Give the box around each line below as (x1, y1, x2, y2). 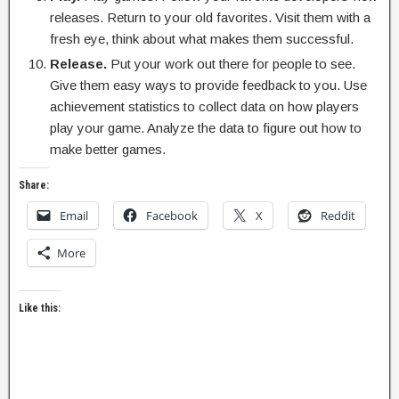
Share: (19, 179, 49, 191)
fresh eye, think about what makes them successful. (50, 31, 354, 46)
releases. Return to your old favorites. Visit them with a (50, 10, 370, 25)
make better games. (50, 142, 166, 157)
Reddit (321, 208, 355, 224)
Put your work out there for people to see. (107, 56, 355, 71)
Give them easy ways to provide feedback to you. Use (50, 77, 367, 93)
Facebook (146, 208, 198, 224)
